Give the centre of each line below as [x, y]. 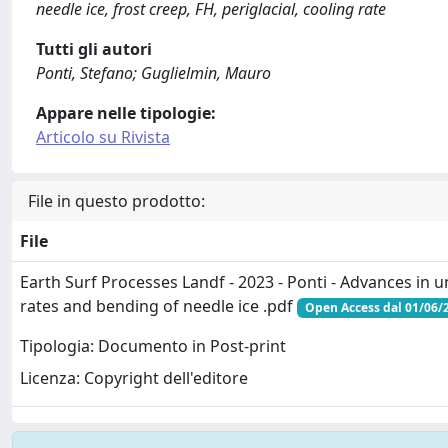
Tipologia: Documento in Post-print [153, 346]
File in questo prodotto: [116, 200]
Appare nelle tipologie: [126, 112]
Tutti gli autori [94, 48]
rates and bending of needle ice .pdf [158, 305]
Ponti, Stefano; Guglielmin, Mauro [153, 72]
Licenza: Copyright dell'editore [134, 378]
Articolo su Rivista [103, 136]
